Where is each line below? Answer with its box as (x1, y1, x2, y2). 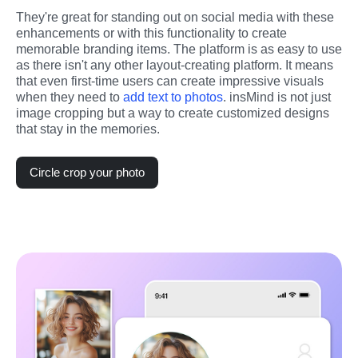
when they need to (16, 90, 123, 105)
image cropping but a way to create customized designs (16, 106, 329, 121)
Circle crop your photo (30, 165, 145, 180)
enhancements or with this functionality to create (16, 26, 287, 41)
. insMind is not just (223, 90, 331, 105)
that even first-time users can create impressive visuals (16, 74, 324, 89)
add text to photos (123, 90, 223, 105)
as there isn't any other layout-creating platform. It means (16, 58, 333, 73)
